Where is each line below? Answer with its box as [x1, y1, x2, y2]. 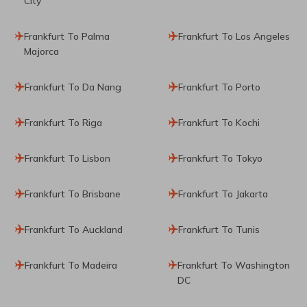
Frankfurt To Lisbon [25, 151, 110, 164]
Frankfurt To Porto [178, 80, 260, 93]
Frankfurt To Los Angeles [178, 29, 290, 42]
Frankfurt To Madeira [25, 258, 117, 271]
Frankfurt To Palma [24, 29, 110, 42]
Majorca [24, 45, 59, 58]
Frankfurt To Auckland [25, 223, 123, 236]
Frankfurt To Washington [177, 258, 290, 271]
